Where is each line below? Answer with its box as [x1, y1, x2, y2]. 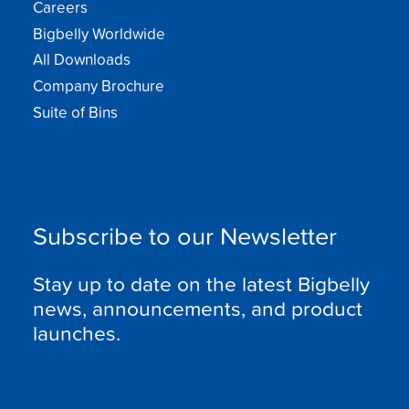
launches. [33, 318, 121, 348]
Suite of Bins [33, 100, 119, 122]
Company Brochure [33, 75, 165, 97]
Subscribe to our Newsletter [33, 217, 338, 254]
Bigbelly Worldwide [33, 22, 166, 44]
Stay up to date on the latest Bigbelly [33, 268, 371, 299]
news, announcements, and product [33, 293, 363, 323]
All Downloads [33, 48, 131, 70]
